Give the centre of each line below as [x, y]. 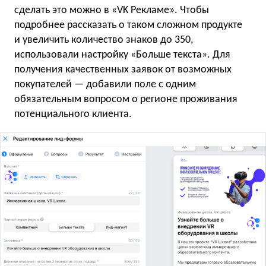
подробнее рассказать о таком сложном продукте [128, 26]
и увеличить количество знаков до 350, [104, 40]
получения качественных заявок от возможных [123, 70]
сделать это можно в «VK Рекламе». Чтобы [112, 11]
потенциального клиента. [73, 115]
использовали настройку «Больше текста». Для [122, 55]
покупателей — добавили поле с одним [105, 85]
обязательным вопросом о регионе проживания [126, 100]
